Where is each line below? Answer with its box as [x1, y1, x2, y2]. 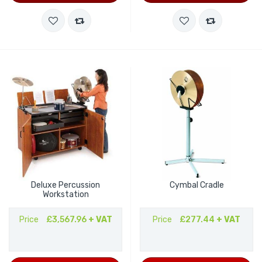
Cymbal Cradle [169, 180, 224, 190]
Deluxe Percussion [31, 180, 100, 190]
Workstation [42, 189, 89, 199]
